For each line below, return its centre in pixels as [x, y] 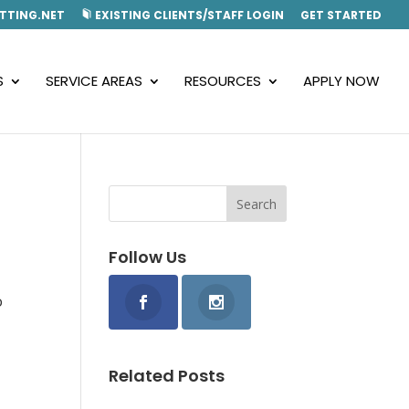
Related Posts [167, 375]
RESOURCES [223, 81]
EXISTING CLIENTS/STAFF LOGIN [188, 15]
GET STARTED [341, 15]
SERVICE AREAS [94, 81]
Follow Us [148, 257]
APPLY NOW [341, 81]
